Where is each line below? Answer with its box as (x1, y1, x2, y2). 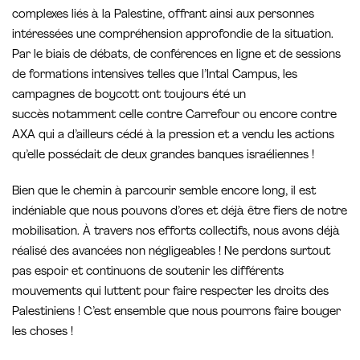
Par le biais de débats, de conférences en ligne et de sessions (12, 48, 341, 61)
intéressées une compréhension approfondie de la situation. (12, 28, 333, 41)
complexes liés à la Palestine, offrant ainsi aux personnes (12, 8, 314, 21)
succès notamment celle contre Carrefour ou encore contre (12, 108, 337, 121)
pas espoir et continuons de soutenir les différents (12, 265, 284, 278)
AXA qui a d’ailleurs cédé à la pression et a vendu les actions (12, 129, 334, 141)
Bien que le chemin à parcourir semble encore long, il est (12, 185, 316, 198)
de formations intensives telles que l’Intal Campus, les (12, 68, 297, 81)
